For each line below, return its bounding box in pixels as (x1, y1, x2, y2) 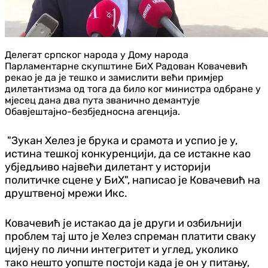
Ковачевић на (190, 173, 260, 187)
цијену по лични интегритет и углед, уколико (5, 242, 238, 256)
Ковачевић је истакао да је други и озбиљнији (5, 216, 242, 230)
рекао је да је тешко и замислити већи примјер (5, 71, 224, 83)
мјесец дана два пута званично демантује (5, 94, 200, 106)
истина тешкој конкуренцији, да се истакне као (5, 147, 251, 160)
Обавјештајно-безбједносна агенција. (5, 105, 180, 117)
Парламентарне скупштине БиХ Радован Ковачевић (5, 60, 248, 72)
